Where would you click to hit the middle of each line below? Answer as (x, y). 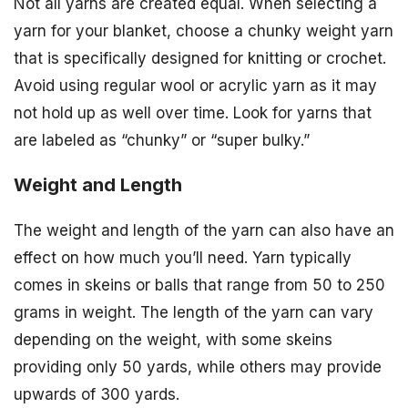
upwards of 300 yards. (97, 394)
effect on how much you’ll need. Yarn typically (183, 257)
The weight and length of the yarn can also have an (204, 230)
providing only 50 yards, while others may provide (198, 367)
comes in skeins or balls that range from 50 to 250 (199, 285)
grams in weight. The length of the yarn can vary (194, 312)
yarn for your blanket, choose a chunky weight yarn (204, 31)
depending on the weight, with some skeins (173, 339)
